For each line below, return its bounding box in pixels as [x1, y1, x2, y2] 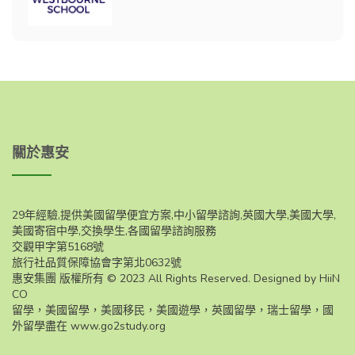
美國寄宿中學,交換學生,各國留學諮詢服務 [12, 223, 216, 239]
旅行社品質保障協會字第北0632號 [12, 254, 181, 270]
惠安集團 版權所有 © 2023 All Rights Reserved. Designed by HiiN [12, 270, 340, 286]
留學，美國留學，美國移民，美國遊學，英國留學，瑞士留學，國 [12, 302, 334, 318]
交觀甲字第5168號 [12, 239, 104, 254]
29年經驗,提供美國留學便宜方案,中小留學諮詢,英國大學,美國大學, [12, 207, 336, 223]
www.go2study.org [71, 318, 166, 334]
